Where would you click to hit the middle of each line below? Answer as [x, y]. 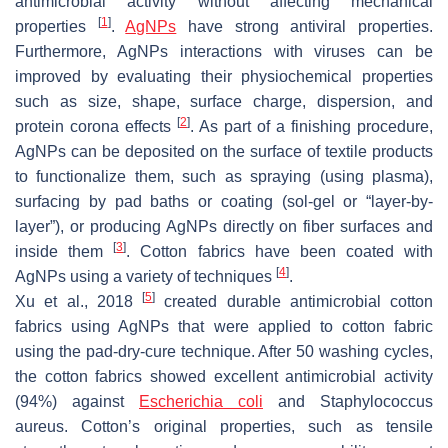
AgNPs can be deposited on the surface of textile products [224, 151]
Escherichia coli [201, 401]
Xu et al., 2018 [78, 301]
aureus [39, 426]
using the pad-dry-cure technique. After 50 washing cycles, [224, 351]
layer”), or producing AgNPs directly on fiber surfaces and [224, 226]
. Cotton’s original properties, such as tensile [248, 426]
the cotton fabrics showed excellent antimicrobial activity [224, 376]
